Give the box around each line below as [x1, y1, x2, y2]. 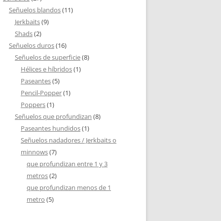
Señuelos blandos [9, 5, 61, 14]
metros [27, 171, 48, 180]
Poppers [21, 100, 45, 109]
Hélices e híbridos [21, 65, 72, 74]
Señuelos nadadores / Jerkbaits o [21, 136, 116, 145]
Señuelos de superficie [15, 53, 80, 62]
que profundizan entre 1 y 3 [27, 159, 108, 168]
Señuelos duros [9, 41, 54, 50]
